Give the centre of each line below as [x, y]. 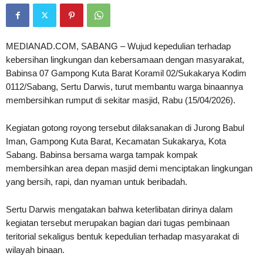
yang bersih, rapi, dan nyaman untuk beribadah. [97, 182]
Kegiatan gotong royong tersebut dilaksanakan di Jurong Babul [125, 128]
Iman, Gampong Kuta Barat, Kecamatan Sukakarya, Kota [116, 141]
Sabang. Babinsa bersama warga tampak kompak [102, 155]
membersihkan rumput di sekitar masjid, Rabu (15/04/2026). [121, 100]
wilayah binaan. [35, 250]
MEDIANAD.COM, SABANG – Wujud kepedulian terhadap [118, 46]
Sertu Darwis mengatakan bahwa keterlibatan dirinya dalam [119, 210]
